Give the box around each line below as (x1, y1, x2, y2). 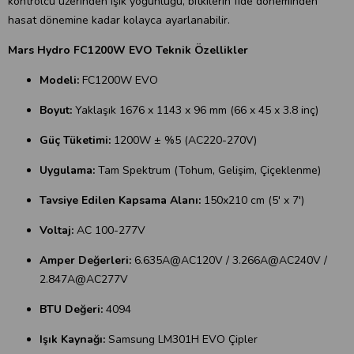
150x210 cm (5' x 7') (201, 193, 304, 208)
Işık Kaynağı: (40, 332, 105, 347)
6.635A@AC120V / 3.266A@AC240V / (131, 253, 327, 268)
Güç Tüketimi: (40, 133, 114, 148)
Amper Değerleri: (40, 253, 131, 268)
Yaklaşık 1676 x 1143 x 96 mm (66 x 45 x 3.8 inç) (75, 103, 318, 118)
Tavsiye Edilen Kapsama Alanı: (40, 193, 201, 208)
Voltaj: (40, 223, 73, 238)
